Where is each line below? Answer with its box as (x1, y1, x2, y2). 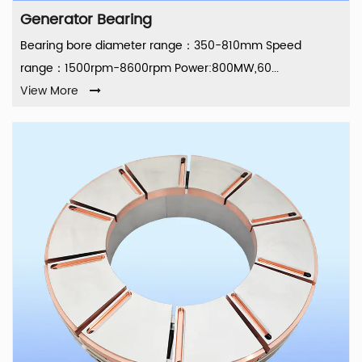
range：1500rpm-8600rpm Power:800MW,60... (20, 59, 279, 78)
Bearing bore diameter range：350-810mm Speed (20, 36, 301, 56)
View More (20, 82, 78, 101)
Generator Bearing (20, 8, 152, 32)
